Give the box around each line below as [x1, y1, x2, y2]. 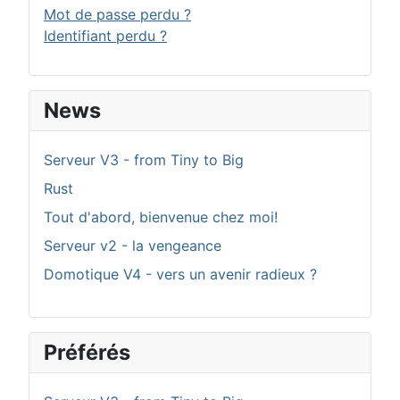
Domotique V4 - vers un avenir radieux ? [44, 264, 317, 283]
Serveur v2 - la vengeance [44, 236, 221, 254]
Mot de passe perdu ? [44, 4, 191, 23]
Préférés [44, 338, 130, 365]
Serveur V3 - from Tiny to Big [44, 150, 244, 169]
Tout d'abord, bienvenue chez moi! [44, 207, 278, 226]
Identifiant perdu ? [44, 26, 167, 45]
